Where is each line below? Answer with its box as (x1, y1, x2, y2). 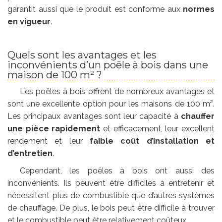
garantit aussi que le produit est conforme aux (7, 4, 183, 14)
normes (183, 4, 215, 14)
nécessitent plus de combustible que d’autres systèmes (7, 190, 215, 200)
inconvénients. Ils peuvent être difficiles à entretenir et (7, 178, 215, 188)
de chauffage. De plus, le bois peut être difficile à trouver (7, 203, 215, 213)
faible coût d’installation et (90, 136, 215, 146)
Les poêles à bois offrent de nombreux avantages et (20, 86, 215, 96)
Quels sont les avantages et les (7, 49, 157, 61)
